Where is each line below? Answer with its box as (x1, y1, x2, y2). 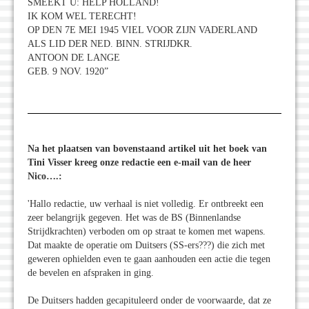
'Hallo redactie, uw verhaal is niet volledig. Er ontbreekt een (28, 198, 263, 209)
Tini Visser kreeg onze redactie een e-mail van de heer (28, 157, 251, 168)
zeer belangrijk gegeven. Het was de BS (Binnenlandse (28, 212, 241, 223)
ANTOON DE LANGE (28, 52, 120, 63)
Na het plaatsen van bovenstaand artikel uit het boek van (28, 143, 267, 154)
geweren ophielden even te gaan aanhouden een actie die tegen (28, 253, 270, 264)
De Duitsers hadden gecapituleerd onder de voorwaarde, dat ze (28, 295, 271, 306)
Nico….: (28, 170, 62, 181)
